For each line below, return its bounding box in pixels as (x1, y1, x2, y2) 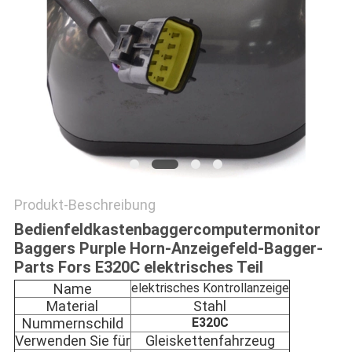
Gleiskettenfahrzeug (145, 332, 275, 350)
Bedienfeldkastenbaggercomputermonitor (13, 220, 321, 240)
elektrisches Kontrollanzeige (130, 280, 289, 296)
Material (46, 298, 99, 315)
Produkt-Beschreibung (13, 196, 156, 214)
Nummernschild (21, 315, 123, 332)
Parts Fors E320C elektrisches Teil (13, 258, 263, 277)
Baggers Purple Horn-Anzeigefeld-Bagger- (13, 239, 323, 258)
